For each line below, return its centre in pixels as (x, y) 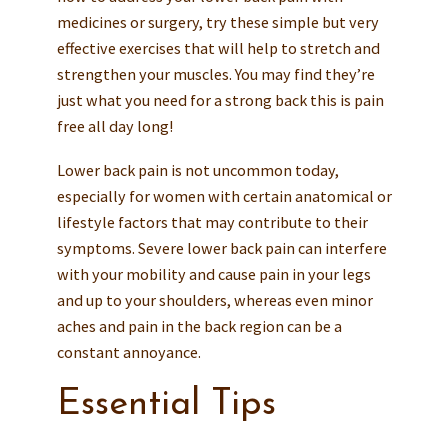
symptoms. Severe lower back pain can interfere (221, 247)
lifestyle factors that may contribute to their (212, 221)
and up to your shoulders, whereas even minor (214, 299)
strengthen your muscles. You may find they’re (215, 73)
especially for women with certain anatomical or (224, 195)
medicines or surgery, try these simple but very (217, 21)
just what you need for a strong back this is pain (220, 99)
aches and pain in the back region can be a (199, 325)
